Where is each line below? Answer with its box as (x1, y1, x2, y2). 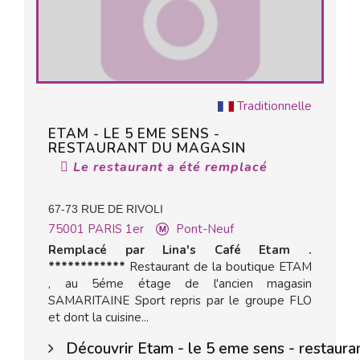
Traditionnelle (237, 98, 312, 114)
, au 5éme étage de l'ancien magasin (48, 276, 312, 292)
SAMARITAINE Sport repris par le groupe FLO (48, 292, 312, 309)
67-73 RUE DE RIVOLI (48, 202, 163, 215)
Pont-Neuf (176, 221, 234, 237)
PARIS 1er (88, 221, 144, 237)
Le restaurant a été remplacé (69, 158, 268, 176)
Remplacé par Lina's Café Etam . (48, 242, 312, 258)
